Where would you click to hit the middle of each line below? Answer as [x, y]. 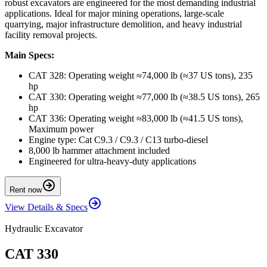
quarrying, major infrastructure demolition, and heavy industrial [123, 24]
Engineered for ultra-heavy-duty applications [112, 162]
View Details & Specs [46, 207]
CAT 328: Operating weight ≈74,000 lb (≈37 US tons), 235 [141, 76]
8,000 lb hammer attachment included [99, 151]
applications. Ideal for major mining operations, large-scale [114, 14]
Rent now [26, 190]
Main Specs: [30, 55]
